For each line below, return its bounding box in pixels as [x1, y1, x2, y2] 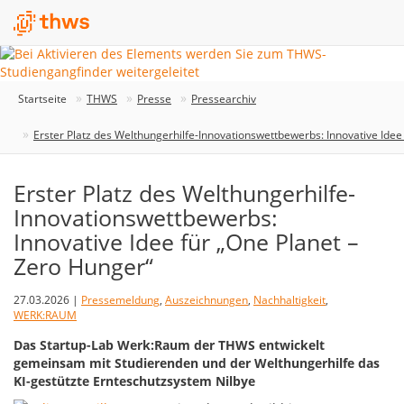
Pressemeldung [81, 292, 160, 308]
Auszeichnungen [165, 292, 248, 308]
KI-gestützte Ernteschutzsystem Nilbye [14, 372, 255, 390]
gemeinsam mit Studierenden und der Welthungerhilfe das [14, 354, 380, 372]
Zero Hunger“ [14, 251, 153, 281]
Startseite [18, 91, 67, 106]
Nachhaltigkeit [253, 292, 326, 308]
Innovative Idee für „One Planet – [14, 226, 359, 257]
